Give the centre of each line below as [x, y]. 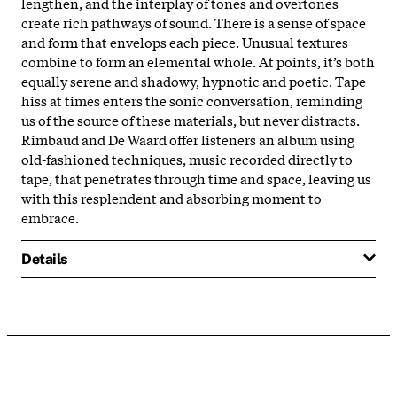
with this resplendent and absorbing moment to [171, 197]
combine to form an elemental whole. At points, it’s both [198, 61]
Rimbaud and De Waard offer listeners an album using [188, 139]
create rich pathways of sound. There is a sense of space [194, 22]
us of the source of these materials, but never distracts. [191, 119]
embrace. [50, 217]
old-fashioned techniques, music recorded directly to [187, 158]
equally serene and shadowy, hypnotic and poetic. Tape [194, 80]
